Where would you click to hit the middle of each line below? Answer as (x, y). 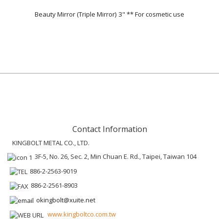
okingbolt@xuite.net (66, 200)
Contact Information (109, 129)
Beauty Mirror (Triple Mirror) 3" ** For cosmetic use (109, 14)
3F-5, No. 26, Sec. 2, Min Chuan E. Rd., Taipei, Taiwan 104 (116, 156)
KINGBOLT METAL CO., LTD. (51, 143)
